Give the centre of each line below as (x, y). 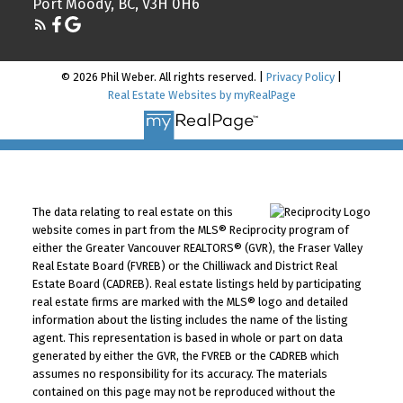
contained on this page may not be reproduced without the (184, 392)
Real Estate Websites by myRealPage (201, 94)
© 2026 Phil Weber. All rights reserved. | (164, 76)
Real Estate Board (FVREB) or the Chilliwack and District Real (184, 266)
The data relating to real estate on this (132, 212)
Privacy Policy (300, 76)
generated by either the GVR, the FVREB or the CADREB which (185, 356)
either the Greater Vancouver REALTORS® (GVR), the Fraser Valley (197, 248)
